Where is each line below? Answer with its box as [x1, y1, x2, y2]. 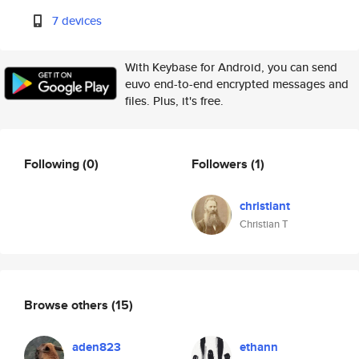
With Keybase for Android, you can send [125, 58, 337, 75]
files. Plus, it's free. [125, 92, 224, 109]
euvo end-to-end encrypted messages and [125, 75, 349, 92]
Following [24, 154, 83, 173]
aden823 [72, 338, 121, 356]
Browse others [24, 295, 111, 314]
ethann [240, 338, 278, 356]
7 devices [52, 12, 103, 29]
